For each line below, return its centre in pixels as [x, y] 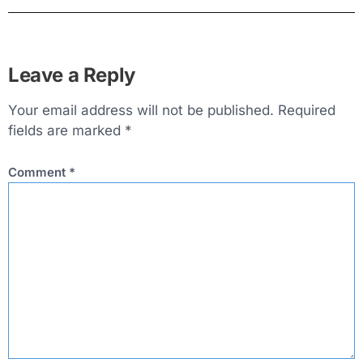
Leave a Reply [72, 75]
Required [307, 111]
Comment [38, 173]
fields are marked [66, 131]
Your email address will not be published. [141, 111]
